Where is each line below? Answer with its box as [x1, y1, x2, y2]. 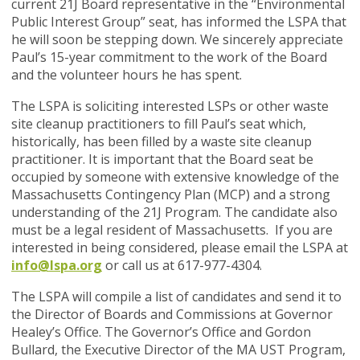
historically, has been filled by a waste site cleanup [11, 133, 312, 151]
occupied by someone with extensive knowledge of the [11, 168, 339, 186]
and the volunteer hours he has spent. [11, 66, 248, 84]
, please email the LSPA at [194, 239, 348, 257]
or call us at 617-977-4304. [102, 256, 268, 275]
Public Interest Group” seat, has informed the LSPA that [11, 13, 346, 31]
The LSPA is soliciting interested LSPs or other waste [11, 97, 329, 116]
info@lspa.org [11, 256, 102, 275]
